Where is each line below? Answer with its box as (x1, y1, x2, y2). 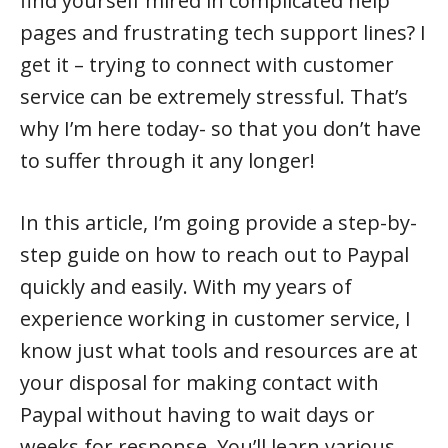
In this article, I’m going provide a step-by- (20, 209, 417, 236)
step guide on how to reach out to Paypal (20, 241, 409, 268)
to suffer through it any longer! (20, 147, 315, 174)
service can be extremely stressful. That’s (20, 83, 408, 110)
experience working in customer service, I (20, 305, 411, 332)
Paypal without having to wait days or (20, 401, 375, 428)
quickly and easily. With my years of (20, 273, 352, 300)
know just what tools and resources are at (20, 337, 418, 364)
